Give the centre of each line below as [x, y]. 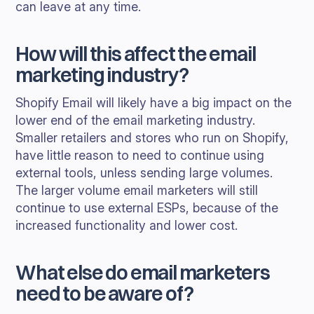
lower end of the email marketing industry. [136, 120]
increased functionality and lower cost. [127, 225]
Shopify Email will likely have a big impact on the [154, 103]
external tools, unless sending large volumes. [144, 173]
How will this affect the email [136, 54]
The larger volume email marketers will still [137, 190]
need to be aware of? [104, 294]
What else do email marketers [143, 273]
